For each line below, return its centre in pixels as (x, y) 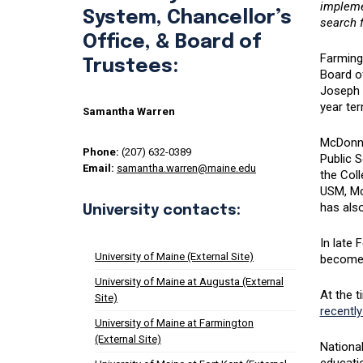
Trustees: (130, 67)
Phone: (101, 152)
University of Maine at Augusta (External (189, 282)
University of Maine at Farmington (174, 323)
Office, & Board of (172, 43)
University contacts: (162, 211)
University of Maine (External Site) (174, 256)
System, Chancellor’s (187, 18)
